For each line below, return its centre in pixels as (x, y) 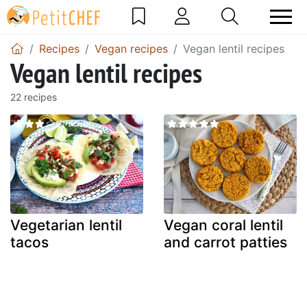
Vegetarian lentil (66, 225)
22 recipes (34, 97)
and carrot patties (225, 243)
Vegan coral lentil (223, 225)
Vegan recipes (131, 48)
